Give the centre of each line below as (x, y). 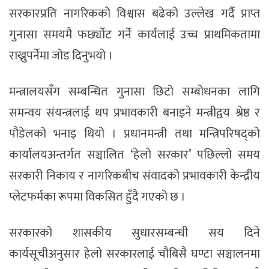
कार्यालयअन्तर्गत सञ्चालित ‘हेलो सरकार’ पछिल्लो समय (134, 155)
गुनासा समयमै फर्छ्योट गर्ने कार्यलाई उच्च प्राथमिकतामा (134, 35)
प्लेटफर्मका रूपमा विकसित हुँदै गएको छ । (97, 197)
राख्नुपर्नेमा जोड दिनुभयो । (62, 56)
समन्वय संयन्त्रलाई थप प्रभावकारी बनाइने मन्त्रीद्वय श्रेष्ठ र (134, 113)
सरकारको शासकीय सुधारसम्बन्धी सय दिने (134, 233)
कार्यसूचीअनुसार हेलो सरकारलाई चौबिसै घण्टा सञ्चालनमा (134, 254)
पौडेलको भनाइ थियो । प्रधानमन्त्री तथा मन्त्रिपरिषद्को (134, 134)
